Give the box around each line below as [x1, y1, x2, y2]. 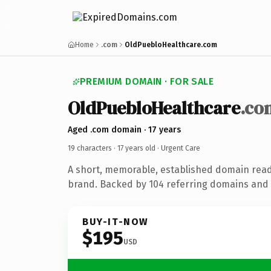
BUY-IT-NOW [82, 215, 149, 227]
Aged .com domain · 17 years [68, 124, 181, 135]
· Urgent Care [155, 143, 200, 152]
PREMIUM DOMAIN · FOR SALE [80, 76, 214, 87]
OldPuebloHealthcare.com [125, 41, 217, 49]
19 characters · [68, 143, 117, 152]
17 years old [117, 143, 155, 152]
